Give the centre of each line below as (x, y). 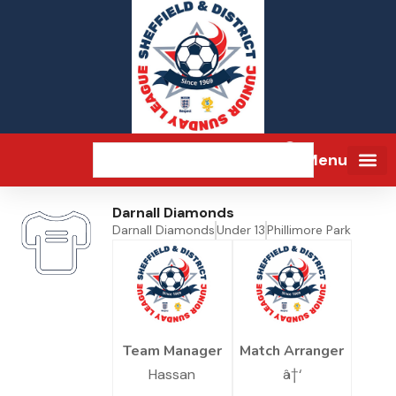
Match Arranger (292, 351)
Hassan (172, 375)
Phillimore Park (309, 230)
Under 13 (241, 230)
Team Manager (172, 351)
